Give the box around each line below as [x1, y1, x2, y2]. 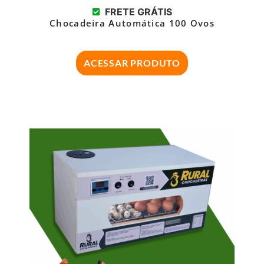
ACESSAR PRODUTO [84, 57, 180, 69]
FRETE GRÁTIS [105, 6, 173, 18]
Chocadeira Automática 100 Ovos [49, 17, 214, 29]
